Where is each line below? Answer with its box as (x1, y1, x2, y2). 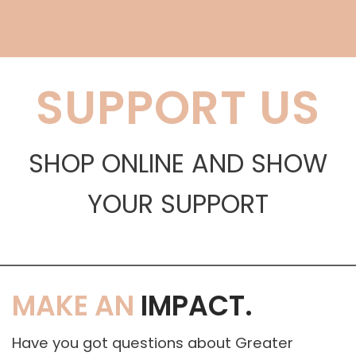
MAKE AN (12, 287, 134, 326)
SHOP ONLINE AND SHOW (29, 145, 327, 182)
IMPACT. (134, 287, 253, 326)
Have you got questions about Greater (12, 332, 293, 353)
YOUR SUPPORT (87, 186, 269, 222)
